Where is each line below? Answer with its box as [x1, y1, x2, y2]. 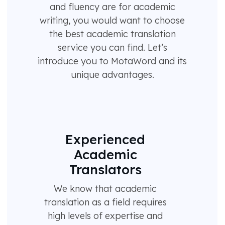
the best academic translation [49, 28, 176, 40]
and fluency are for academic [49, 1, 175, 13]
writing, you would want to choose [40, 15, 185, 27]
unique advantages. [70, 69, 154, 81]
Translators [69, 161, 142, 178]
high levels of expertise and [48, 210, 163, 222]
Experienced [65, 131, 146, 148]
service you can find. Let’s [57, 42, 167, 54]
